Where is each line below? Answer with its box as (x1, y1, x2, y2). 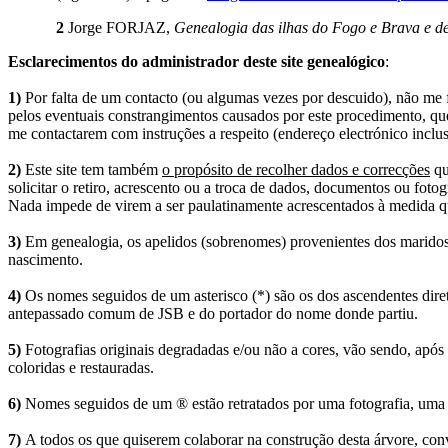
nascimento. (8, 250, 83, 268)
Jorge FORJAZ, (64, 18, 174, 36)
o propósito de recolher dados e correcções (162, 160, 430, 178)
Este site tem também (21, 160, 162, 178)
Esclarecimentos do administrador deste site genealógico (8, 52, 385, 70)
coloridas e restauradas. (8, 358, 154, 376)
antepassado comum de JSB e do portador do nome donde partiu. (8, 304, 418, 322)
